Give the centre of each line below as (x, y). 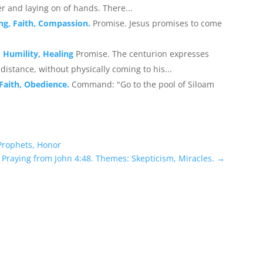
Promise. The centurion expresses (143, 53)
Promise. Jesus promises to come (158, 23)
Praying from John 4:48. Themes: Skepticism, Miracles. (108, 159)
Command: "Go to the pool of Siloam (143, 84)
